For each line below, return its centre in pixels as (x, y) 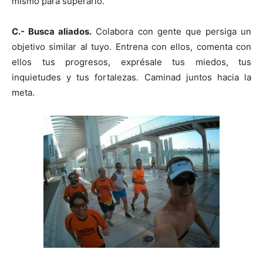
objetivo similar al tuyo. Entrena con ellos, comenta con (131, 46)
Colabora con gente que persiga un (171, 31)
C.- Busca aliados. (52, 31)
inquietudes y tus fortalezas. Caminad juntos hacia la (131, 77)
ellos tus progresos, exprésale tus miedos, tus (131, 62)
